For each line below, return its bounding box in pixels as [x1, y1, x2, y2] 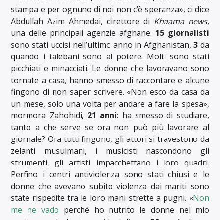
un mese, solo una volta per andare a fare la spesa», [11, 98, 209, 109]
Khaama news [153, 15, 207, 27]
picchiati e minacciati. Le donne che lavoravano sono [11, 62, 209, 74]
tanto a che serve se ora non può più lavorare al [11, 121, 209, 133]
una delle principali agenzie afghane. [11, 27, 156, 38]
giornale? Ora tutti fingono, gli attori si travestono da [11, 133, 209, 144]
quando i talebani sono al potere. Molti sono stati [11, 51, 209, 62]
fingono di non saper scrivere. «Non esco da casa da [11, 86, 209, 97]
